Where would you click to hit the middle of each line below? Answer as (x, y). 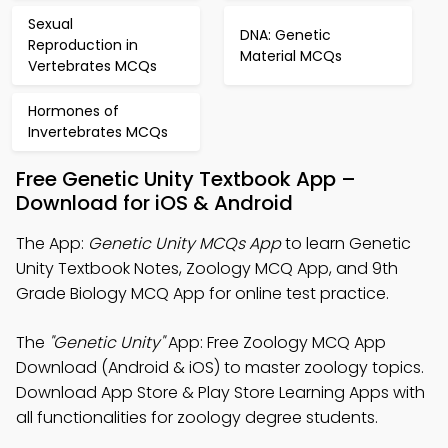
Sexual (50, 24)
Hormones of (73, 111)
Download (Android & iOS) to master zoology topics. (220, 367)
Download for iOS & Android (154, 203)
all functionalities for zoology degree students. (197, 417)
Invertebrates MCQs (98, 132)
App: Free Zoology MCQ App (275, 342)
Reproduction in (83, 45)
